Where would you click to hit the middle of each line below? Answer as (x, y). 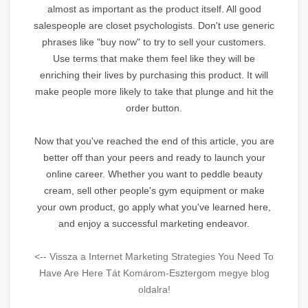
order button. (154, 108)
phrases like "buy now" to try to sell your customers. (154, 42)
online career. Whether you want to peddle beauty (154, 174)
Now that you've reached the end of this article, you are (154, 141)
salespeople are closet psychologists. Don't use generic (154, 25)
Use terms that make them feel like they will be (154, 58)
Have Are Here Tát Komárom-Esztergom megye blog (154, 273)
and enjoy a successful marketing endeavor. (154, 223)
